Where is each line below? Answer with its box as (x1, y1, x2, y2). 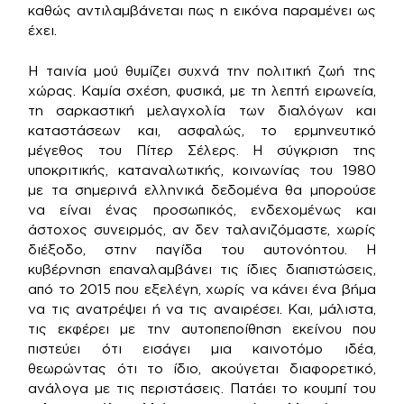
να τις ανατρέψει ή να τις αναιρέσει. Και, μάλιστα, (28, 300, 376, 317)
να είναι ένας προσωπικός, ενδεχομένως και (28, 201, 376, 217)
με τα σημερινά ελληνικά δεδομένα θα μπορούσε (28, 181, 376, 197)
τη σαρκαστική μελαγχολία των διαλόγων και (28, 102, 376, 118)
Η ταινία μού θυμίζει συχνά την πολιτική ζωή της (28, 62, 376, 78)
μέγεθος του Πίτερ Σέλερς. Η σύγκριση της (28, 142, 376, 158)
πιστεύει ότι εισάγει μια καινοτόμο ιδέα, (28, 340, 376, 356)
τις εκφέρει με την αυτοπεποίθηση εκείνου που (28, 320, 376, 336)
